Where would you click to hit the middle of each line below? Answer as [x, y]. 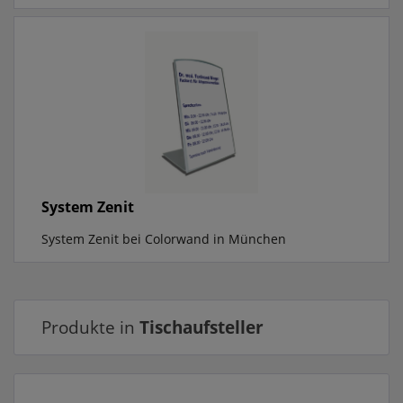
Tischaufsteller [201, 327]
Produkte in [90, 327]
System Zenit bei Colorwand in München [164, 239]
